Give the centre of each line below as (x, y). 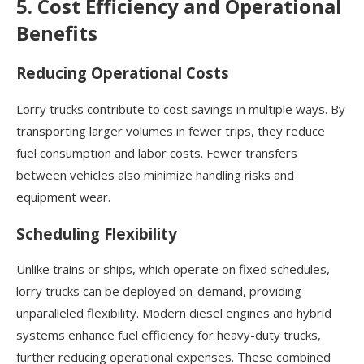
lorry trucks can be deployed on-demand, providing (159, 291)
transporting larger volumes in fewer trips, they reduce (171, 130)
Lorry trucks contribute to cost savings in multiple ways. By (181, 108)
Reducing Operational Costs (123, 73)
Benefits (57, 33)
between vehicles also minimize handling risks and (155, 174)
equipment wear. (63, 196)
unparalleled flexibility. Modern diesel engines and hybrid (174, 313)
